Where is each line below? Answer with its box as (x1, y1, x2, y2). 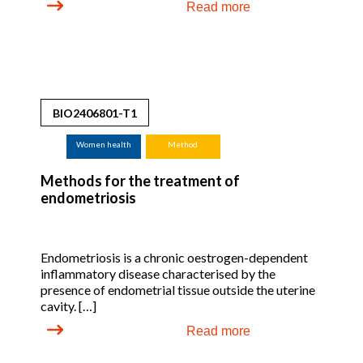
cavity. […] (41, 298, 96, 314)
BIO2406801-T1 (53, 106, 137, 120)
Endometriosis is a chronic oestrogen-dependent (41, 250, 308, 265)
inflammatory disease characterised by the (41, 266, 275, 281)
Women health (75, 139, 131, 149)
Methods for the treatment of (41, 172, 240, 190)
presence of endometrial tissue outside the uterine (41, 282, 315, 297)
